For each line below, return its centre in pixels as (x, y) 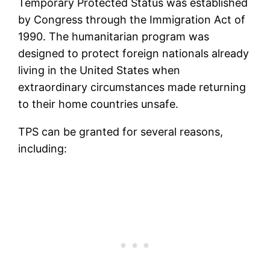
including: (43, 149)
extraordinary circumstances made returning (132, 87)
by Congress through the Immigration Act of (132, 20)
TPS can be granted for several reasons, (121, 132)
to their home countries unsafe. (99, 104)
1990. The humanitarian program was (114, 37)
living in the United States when (99, 71)
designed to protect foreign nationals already (134, 54)
